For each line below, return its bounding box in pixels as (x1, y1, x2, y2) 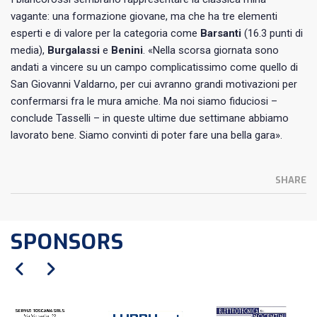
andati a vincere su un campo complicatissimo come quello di (11, 60, 298, 74)
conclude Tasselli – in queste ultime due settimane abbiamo (11, 111, 289, 125)
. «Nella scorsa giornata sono (143, 43, 279, 57)
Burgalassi (47, 43, 100, 57)
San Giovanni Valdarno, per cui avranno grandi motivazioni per (11, 77, 297, 91)
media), (11, 43, 47, 57)
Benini (111, 43, 143, 57)
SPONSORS (11, 227, 124, 256)
